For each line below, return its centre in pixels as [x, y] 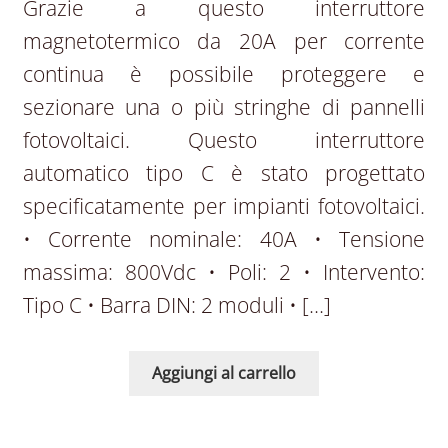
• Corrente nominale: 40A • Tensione [224, 238]
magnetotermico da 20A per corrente [224, 40]
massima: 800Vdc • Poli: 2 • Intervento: [224, 271]
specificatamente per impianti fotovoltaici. [224, 205]
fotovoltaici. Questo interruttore [224, 139]
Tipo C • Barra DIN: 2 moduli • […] [176, 304]
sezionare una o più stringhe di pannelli [224, 106]
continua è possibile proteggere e [224, 73]
